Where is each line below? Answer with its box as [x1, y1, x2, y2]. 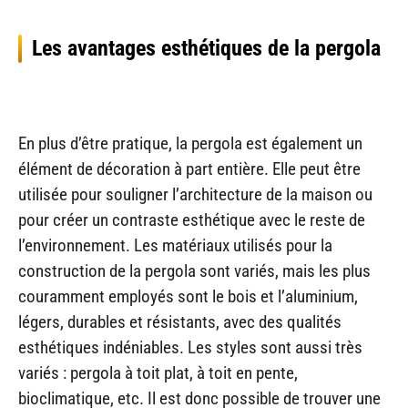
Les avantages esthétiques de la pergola [32, 36, 381, 62]
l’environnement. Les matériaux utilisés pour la [18, 234, 332, 256]
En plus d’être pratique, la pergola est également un [18, 132, 362, 154]
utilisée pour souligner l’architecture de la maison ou [18, 183, 372, 205]
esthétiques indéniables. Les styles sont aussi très [18, 336, 362, 358]
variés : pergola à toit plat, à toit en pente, [18, 362, 298, 383]
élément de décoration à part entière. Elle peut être [18, 158, 361, 179]
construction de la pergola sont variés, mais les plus [18, 260, 371, 281]
